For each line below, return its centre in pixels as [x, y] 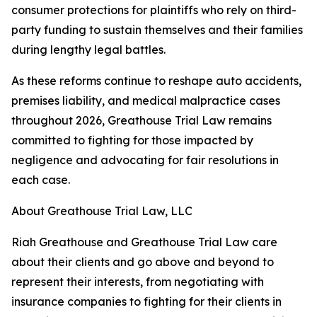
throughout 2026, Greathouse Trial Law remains [142, 121]
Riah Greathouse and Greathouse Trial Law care [144, 242]
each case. [41, 180]
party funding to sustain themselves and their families [157, 30]
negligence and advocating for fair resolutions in [145, 160]
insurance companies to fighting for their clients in [146, 302]
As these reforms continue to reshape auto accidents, [156, 81]
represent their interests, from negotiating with [138, 282]
